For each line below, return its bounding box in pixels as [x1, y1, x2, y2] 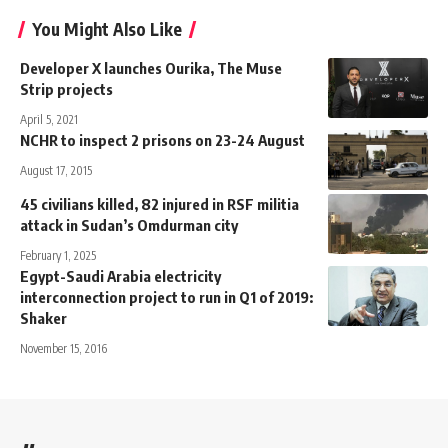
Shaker [20, 309, 67, 328]
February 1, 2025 [20, 248, 96, 264]
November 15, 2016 [20, 341, 107, 357]
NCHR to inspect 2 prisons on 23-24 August [20, 131, 305, 150]
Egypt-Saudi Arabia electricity [20, 267, 221, 286]
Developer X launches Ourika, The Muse [20, 59, 282, 78]
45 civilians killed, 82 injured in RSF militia [20, 195, 299, 214]
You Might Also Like [32, 18, 182, 41]
